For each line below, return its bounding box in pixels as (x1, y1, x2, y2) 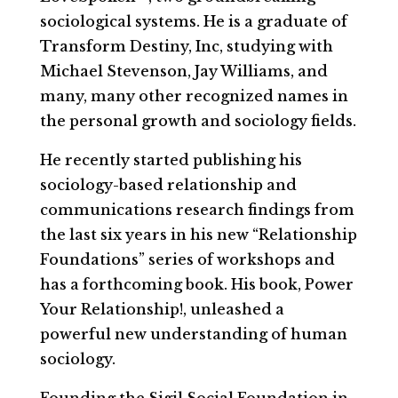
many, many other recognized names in (39, 87, 348, 105)
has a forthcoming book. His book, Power (39, 275, 354, 293)
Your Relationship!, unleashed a (39, 300, 284, 318)
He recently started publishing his (39, 151, 302, 169)
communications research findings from (39, 201, 354, 219)
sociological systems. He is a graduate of (39, 12, 347, 30)
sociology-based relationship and (39, 176, 297, 194)
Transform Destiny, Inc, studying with (39, 37, 333, 55)
